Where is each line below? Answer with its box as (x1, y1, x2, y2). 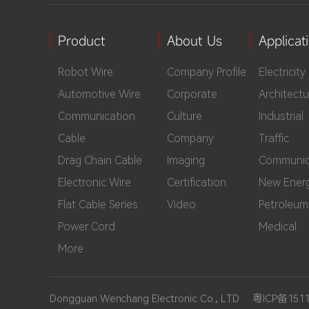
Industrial (258, 109, 303, 123)
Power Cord (58, 219, 116, 233)
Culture (167, 109, 203, 123)
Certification (167, 175, 227, 189)
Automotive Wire (58, 87, 141, 101)
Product (58, 31, 106, 49)
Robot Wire (58, 65, 114, 79)
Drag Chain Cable (58, 153, 143, 167)
